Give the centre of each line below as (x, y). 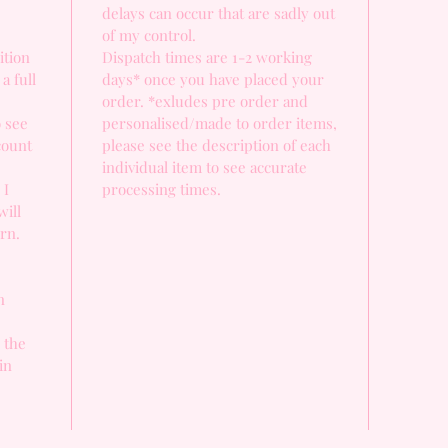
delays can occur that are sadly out (218, 13)
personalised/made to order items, (219, 123)
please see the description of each (216, 145)
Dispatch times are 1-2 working (207, 57)
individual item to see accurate (204, 167)
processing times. (163, 189)
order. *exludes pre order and (205, 101)
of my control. (151, 35)
